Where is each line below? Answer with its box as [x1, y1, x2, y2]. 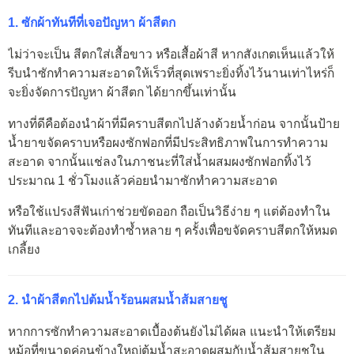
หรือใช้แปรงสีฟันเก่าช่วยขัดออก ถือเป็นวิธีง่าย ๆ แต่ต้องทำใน [8, 205, 330, 219]
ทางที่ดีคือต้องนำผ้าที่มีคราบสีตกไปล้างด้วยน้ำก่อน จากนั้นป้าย [8, 116, 340, 130]
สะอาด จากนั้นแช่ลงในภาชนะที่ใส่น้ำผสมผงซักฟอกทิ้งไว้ [8, 154, 311, 168]
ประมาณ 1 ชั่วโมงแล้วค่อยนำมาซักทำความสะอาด [8, 173, 277, 187]
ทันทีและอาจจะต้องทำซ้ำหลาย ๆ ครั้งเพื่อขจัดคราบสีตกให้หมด [8, 224, 337, 238]
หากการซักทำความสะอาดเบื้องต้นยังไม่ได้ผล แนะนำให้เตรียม [8, 324, 336, 338]
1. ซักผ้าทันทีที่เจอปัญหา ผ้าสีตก [8, 16, 175, 30]
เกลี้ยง [8, 243, 40, 257]
